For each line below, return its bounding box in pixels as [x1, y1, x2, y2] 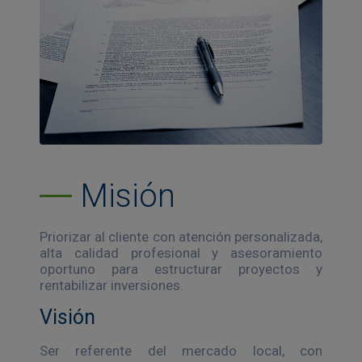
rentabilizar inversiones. [40, 276, 183, 293]
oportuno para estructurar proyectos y [40, 260, 322, 277]
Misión [80, 176, 175, 215]
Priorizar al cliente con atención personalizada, [40, 228, 322, 245]
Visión [40, 305, 95, 329]
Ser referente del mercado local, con [40, 342, 322, 359]
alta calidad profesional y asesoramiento [40, 244, 322, 261]
